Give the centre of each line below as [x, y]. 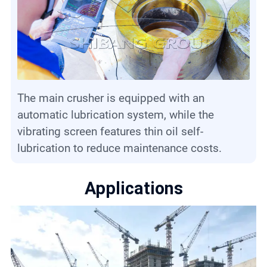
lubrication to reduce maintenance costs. [119, 148]
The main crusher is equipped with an [20, 98]
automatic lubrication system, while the [115, 114]
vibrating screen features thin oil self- [110, 131]
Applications [133, 188]
